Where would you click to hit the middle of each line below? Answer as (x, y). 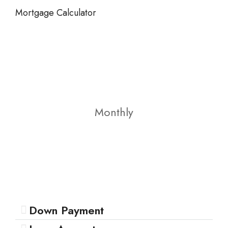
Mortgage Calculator (56, 13)
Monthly (114, 112)
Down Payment (66, 210)
